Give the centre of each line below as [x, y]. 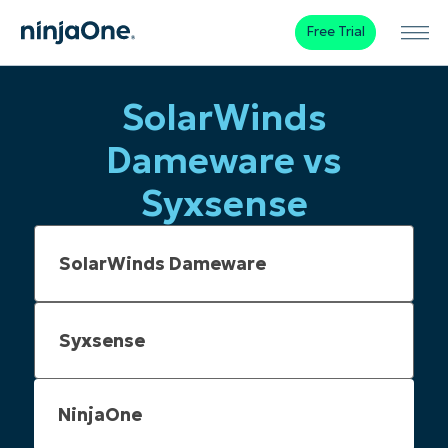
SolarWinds [224, 118]
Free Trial [335, 32]
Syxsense [224, 204]
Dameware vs [224, 161]
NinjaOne [100, 415]
